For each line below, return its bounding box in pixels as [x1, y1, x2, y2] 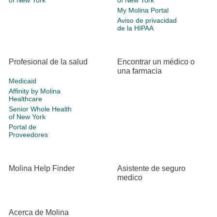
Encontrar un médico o [117, 58, 195, 66]
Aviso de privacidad [117, 16, 177, 25]
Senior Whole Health [9, 105, 72, 113]
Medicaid [9, 77, 36, 85]
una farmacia [117, 67, 162, 76]
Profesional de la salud [9, 58, 88, 66]
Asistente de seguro [117, 164, 186, 173]
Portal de [9, 123, 36, 131]
